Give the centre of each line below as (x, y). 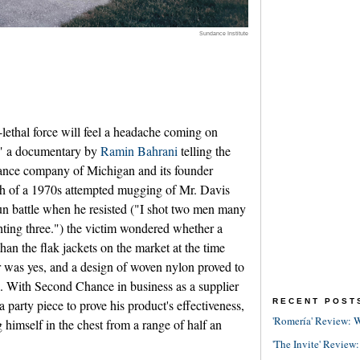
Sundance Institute (224, 33)
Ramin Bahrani (139, 151)
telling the (204, 151)
